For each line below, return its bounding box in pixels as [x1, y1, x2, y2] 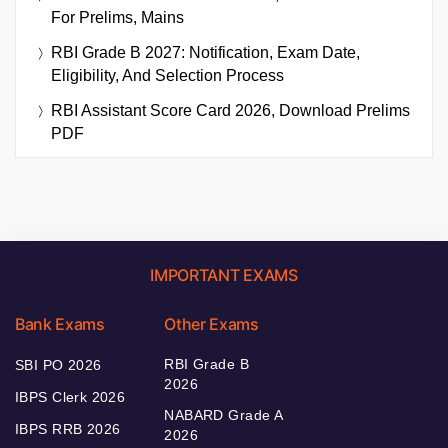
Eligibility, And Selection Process [51, 66, 284, 84]
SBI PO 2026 [15, 356, 102, 373]
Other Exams [164, 313, 259, 334]
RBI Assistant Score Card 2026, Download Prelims [51, 101, 410, 119]
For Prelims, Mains [51, 8, 184, 26]
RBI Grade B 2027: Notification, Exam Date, [51, 43, 360, 61]
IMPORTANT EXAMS [150, 264, 298, 285]
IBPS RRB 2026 [15, 420, 121, 437]
